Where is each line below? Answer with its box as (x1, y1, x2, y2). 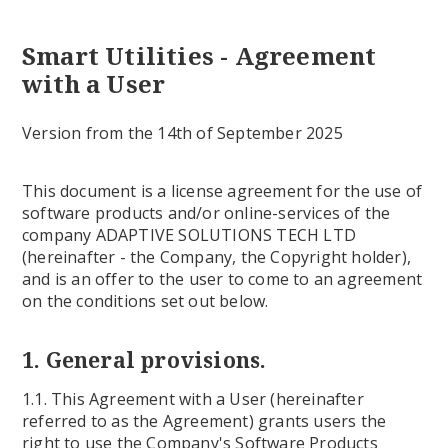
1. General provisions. (22, 346, 267, 374)
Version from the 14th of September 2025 (22, 122, 343, 144)
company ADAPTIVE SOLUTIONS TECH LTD (22, 224, 357, 246)
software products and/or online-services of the (22, 202, 391, 224)
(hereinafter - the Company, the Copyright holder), (22, 246, 412, 268)
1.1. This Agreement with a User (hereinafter (22, 388, 364, 410)
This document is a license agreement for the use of (22, 180, 423, 202)
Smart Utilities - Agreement (22, 39, 377, 72)
